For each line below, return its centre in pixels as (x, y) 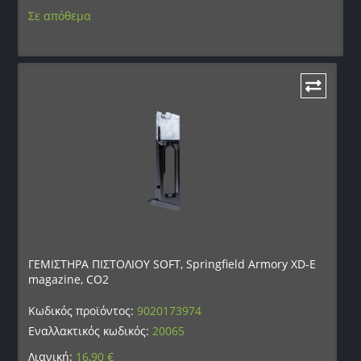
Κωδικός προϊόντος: (83, 310)
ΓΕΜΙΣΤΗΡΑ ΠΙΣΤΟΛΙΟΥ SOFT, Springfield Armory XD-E (172, 263)
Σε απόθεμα (60, 15)
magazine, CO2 (69, 279)
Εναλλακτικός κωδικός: (91, 330)
